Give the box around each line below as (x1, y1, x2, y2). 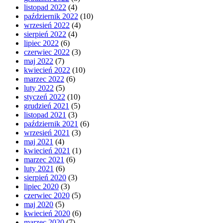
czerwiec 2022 (24, 47, 70, 56)
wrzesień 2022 (24, 20, 70, 29)
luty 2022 (24, 83, 54, 92)
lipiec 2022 (24, 38, 59, 47)
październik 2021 (24, 119, 78, 128)
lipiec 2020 (24, 182, 59, 191)
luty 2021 (24, 164, 54, 173)
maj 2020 (24, 200, 53, 209)
